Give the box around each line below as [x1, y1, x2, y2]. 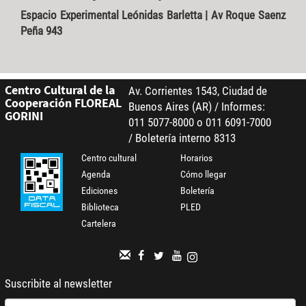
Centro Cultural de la [4, 82, 115, 98]
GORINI [4, 108, 43, 124]
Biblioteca [81, 201, 120, 213]
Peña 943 [20, 23, 62, 38]
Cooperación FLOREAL [4, 95, 122, 111]
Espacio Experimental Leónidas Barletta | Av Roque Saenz [20, 8, 286, 22]
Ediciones [81, 185, 118, 197]
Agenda [81, 169, 111, 180]
